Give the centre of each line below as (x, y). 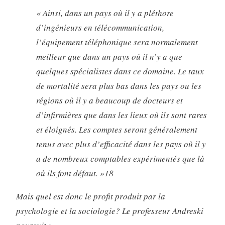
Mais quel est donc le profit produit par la (90, 196)
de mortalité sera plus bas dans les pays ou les (119, 86)
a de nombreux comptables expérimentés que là (120, 159)
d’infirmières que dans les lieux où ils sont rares (121, 115)
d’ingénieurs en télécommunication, (100, 28)
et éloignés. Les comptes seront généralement (117, 130)
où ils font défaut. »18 (75, 173)
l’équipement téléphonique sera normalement (117, 42)
